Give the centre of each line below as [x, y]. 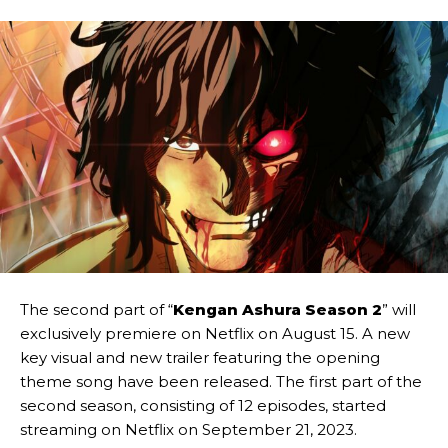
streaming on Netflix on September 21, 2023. [188, 430]
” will [399, 310]
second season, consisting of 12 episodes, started [203, 406]
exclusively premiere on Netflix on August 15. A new [215, 334]
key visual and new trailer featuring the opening [200, 358]
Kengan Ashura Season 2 [277, 310]
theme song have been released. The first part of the [221, 382]
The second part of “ [96, 310]
